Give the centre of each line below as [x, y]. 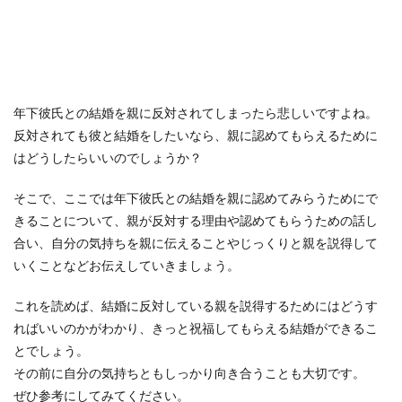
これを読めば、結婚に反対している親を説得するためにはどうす [196, 307]
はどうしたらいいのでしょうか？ [108, 159]
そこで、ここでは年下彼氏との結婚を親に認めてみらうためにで [196, 199]
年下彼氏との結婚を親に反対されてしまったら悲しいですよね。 [196, 114]
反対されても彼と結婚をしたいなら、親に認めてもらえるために [196, 136]
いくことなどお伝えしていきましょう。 [127, 267]
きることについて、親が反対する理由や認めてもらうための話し [196, 222]
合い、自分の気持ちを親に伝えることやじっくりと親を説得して [196, 244]
